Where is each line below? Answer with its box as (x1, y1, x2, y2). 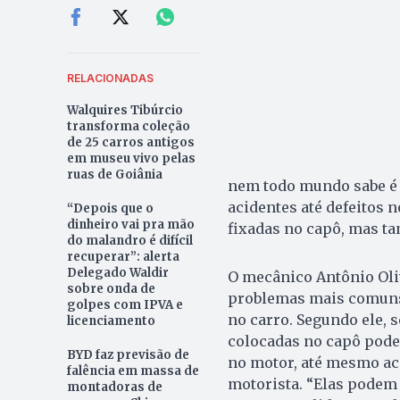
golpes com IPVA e (66, 296, 183, 312)
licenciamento (66, 312, 155, 329)
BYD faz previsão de (66, 346, 189, 362)
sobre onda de (66, 280, 155, 296)
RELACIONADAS (66, 71, 154, 85)
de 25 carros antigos (66, 134, 195, 150)
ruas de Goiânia (66, 166, 162, 182)
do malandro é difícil (66, 232, 193, 248)
